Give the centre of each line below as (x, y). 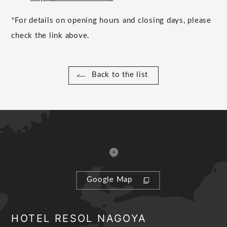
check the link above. (51, 36)
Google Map (109, 180)
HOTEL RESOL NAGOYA (79, 218)
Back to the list (120, 75)
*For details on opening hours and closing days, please (111, 21)
